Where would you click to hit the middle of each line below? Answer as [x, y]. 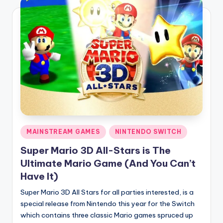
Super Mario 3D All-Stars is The [96, 151]
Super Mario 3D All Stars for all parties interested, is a [107, 192]
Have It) [39, 176]
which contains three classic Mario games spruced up [107, 215]
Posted [31, 130]
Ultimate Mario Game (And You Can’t [108, 164]
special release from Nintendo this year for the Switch [108, 204]
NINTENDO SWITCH [148, 131]
